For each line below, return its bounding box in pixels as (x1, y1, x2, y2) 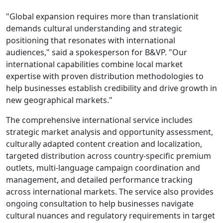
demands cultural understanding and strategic (6, 23, 182, 34)
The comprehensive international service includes (6, 114, 193, 125)
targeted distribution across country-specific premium (6, 150, 211, 161)
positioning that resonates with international (6, 35, 175, 46)
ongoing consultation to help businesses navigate (6, 198, 194, 209)
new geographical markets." (6, 95, 112, 106)
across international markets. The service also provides (6, 186, 214, 197)
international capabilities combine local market (6, 59, 183, 70)
